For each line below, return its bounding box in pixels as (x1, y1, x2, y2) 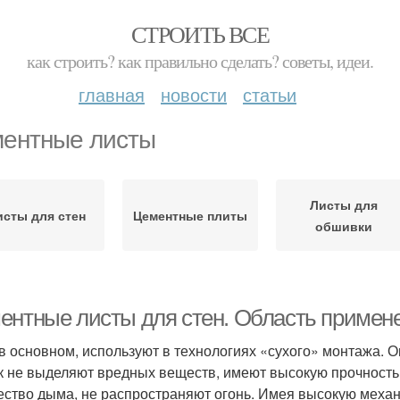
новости (161, 81, 227, 107)
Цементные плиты (132, 206, 247, 224)
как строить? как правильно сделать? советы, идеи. (27, 49, 373, 73)
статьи (243, 81, 296, 107)
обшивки (315, 217, 373, 235)
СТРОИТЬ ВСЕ (130, 19, 270, 49)
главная (79, 81, 145, 107)
